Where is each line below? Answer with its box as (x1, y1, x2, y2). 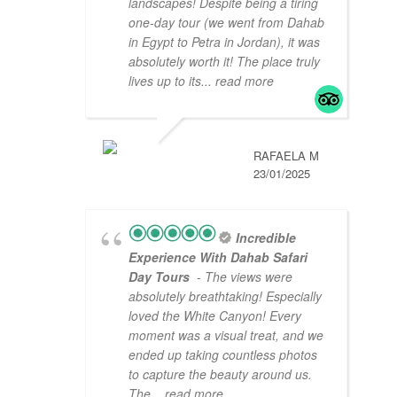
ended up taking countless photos (128, 346, 317, 364)
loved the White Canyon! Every (128, 307, 301, 325)
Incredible (236, 229, 296, 247)
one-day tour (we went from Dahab (128, 13, 324, 32)
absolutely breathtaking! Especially (128, 287, 322, 306)
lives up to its (128, 72, 201, 90)
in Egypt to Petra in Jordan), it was (128, 33, 320, 51)
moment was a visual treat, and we (128, 326, 323, 345)
